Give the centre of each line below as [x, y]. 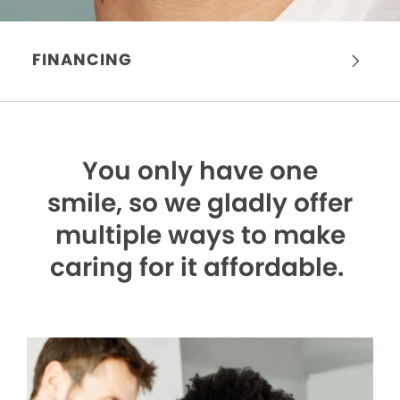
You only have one [200, 171]
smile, [88, 204]
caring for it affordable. [200, 268]
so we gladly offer [241, 204]
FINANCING [82, 60]
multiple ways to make [200, 236]
